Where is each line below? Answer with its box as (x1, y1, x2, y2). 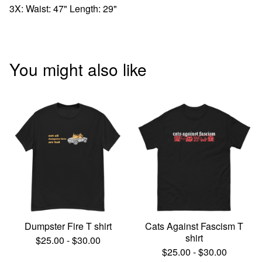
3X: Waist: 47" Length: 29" (9, 2, 117, 15)
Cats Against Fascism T (145, 219, 243, 233)
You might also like (9, 57, 147, 81)
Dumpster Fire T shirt (24, 219, 112, 233)
